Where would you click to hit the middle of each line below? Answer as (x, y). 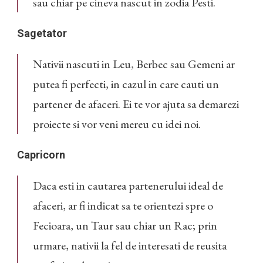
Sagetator (42, 33)
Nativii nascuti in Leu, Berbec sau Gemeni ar (134, 64)
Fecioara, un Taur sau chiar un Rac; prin (125, 226)
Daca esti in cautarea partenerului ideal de (128, 186)
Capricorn (41, 155)
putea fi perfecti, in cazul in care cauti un (126, 84)
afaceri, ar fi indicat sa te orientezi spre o (123, 206)
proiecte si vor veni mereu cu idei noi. (117, 124)
